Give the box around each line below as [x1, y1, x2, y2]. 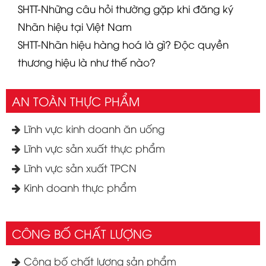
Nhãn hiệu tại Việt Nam [18, 19, 132, 33]
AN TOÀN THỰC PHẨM [12, 92, 140, 109]
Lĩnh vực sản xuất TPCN [21, 160, 137, 175]
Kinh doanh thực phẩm [21, 180, 137, 194]
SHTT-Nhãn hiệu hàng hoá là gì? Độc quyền [18, 37, 229, 51]
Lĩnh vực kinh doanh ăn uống [21, 121, 164, 135]
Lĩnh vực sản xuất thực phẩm [21, 141, 165, 155]
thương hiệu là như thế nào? [18, 55, 156, 69]
